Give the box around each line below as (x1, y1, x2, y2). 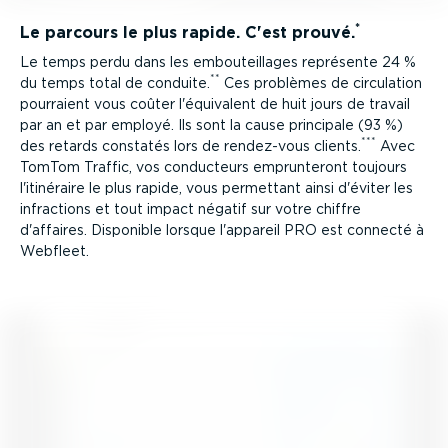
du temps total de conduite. (20, 74, 210, 91)
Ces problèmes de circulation (220, 74, 422, 91)
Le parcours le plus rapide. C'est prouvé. (20, 22, 355, 42)
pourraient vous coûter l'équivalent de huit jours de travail (20, 95, 410, 112)
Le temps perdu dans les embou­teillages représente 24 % (20, 53, 416, 70)
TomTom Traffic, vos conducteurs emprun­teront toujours (20, 158, 407, 175)
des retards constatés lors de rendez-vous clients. (20, 137, 361, 154)
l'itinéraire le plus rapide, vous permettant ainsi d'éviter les (20, 179, 413, 196)
